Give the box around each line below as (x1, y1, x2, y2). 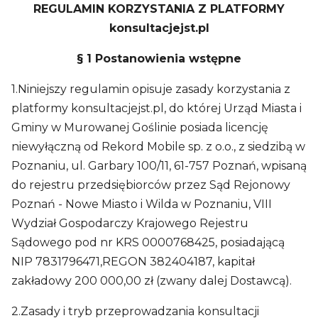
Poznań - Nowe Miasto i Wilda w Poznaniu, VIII (11, 197, 272, 211)
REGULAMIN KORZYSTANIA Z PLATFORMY (33, 2, 285, 16)
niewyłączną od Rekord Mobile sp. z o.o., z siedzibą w (11, 140, 305, 153)
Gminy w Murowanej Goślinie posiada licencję (11, 121, 268, 134)
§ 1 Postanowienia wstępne (77, 52, 241, 65)
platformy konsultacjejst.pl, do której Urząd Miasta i (11, 102, 302, 115)
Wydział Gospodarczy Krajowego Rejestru (11, 216, 248, 230)
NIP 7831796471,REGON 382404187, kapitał (11, 255, 255, 268)
